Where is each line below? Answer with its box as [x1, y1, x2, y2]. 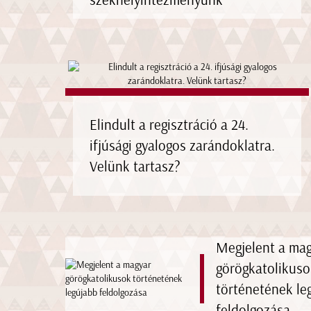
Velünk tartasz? [89, 157, 180, 175]
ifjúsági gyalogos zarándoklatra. [89, 136, 275, 154]
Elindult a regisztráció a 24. [89, 115, 249, 133]
